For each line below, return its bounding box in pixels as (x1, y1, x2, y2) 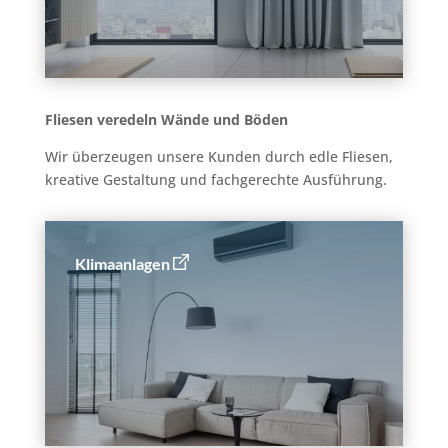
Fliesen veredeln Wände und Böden (44, 109, 288, 129)
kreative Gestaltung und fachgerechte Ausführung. (44, 169, 387, 189)
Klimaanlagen (74, 253, 170, 273)
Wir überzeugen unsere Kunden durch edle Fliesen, (44, 146, 393, 166)
